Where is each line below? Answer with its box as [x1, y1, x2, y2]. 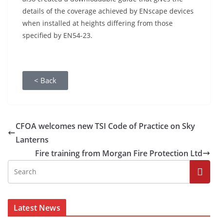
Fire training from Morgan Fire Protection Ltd [35, 148, 202, 159]
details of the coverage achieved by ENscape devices [22, 6, 194, 16]
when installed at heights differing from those [22, 18, 173, 28]
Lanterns [16, 134, 49, 145]
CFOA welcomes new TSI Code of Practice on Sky [16, 121, 195, 131]
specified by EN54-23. [22, 31, 94, 40]
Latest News [14, 202, 60, 213]
